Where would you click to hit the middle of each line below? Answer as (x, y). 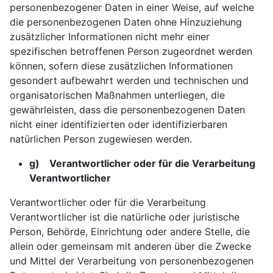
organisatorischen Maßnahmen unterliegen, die (117, 95)
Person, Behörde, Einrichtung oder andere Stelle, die (130, 232)
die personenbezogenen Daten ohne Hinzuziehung (126, 22)
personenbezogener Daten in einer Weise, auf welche (132, 7)
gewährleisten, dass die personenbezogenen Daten (127, 110)
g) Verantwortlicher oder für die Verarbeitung (142, 163)
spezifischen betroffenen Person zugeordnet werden (131, 51)
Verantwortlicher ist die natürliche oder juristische (125, 217)
